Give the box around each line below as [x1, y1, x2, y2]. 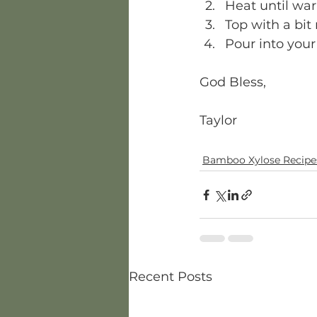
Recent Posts [129, 269, 212, 284]
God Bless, [200, 74, 270, 90]
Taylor [200, 113, 244, 128]
